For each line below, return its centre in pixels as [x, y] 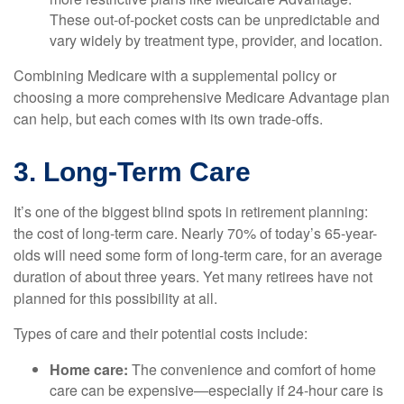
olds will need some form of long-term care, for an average [198, 255]
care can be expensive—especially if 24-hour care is [216, 390]
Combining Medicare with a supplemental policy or [175, 75]
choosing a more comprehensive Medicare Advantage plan [202, 97]
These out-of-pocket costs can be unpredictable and [215, 19]
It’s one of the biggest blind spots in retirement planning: [191, 211]
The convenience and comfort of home [252, 369]
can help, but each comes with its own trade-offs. [168, 119]
